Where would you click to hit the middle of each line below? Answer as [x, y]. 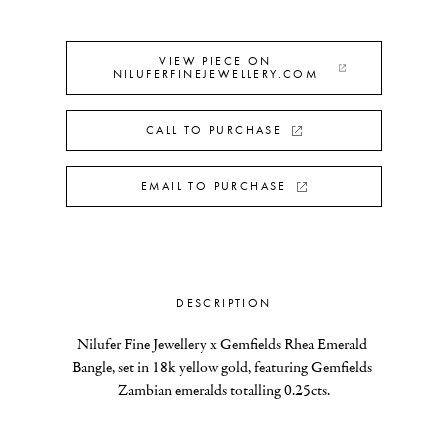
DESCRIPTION [224, 303]
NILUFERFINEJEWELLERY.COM [215, 74]
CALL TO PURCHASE [214, 130]
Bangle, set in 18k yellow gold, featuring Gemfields [222, 367]
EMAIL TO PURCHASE [214, 186]
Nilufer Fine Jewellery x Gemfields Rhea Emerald [222, 344]
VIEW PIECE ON [215, 61]
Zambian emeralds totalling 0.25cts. [223, 390]
